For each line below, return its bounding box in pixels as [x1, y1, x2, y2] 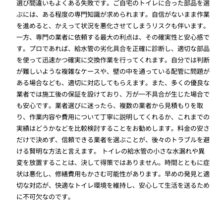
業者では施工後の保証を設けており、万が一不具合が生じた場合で [16, 89, 210, 99]
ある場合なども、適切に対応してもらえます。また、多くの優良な [16, 78, 210, 88]
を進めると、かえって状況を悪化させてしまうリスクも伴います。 [16, 21, 210, 31]
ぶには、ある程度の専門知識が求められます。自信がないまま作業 [16, 9, 210, 19]
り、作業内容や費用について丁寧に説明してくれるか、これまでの [16, 112, 210, 122]
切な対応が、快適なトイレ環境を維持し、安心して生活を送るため [16, 180, 210, 190]
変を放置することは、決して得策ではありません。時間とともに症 [16, 158, 210, 167]
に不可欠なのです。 [16, 192, 75, 202]
